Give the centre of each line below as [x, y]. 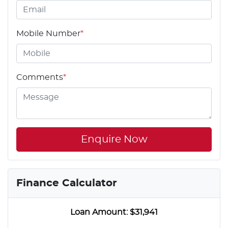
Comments [40, 77]
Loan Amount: [100, 212]
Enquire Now [114, 139]
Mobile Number [48, 33]
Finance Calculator [67, 183]
